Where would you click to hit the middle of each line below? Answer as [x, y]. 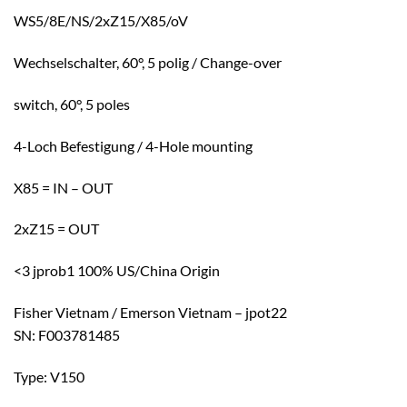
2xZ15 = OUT [56, 229]
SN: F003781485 [67, 334]
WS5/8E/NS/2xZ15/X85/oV [101, 21]
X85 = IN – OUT [63, 187]
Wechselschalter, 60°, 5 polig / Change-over [148, 63]
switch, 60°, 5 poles [72, 104]
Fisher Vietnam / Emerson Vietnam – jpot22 [150, 312]
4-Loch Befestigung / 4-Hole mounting [133, 145]
